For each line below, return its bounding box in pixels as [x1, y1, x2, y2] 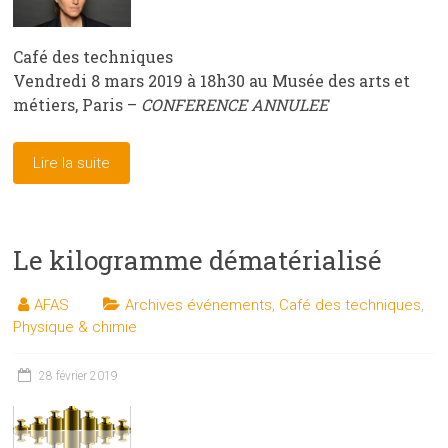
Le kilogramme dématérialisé [13, 243, 383, 278]
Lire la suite [33, 154, 111, 173]
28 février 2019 [39, 369, 119, 384]
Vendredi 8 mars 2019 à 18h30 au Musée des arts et [13, 70, 411, 92]
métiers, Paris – [13, 94, 142, 116]
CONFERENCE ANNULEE [141, 94, 329, 116]
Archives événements [125, 296, 273, 315]
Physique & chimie [13, 318, 138, 337]
